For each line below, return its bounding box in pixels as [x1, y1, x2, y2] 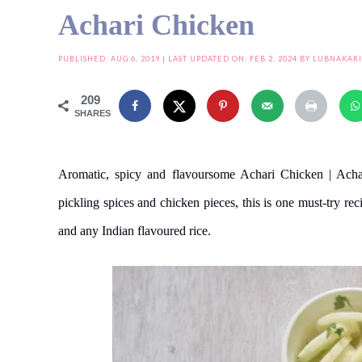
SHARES [74, 108, 111, 118]
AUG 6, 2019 [111, 54, 160, 63]
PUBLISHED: [58, 54, 111, 63]
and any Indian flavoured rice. [58, 223, 211, 238]
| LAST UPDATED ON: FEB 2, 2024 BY [160, 54, 313, 63]
